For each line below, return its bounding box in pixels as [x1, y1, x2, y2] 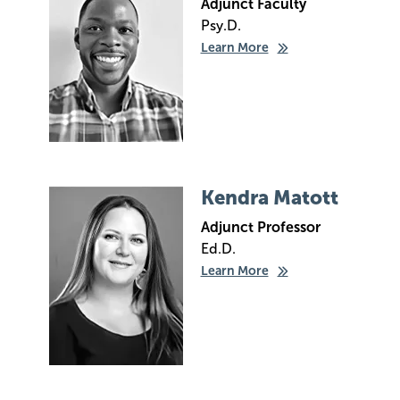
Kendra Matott [200, 186, 338, 210]
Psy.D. [200, 17, 241, 34]
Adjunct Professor [200, 219, 321, 236]
